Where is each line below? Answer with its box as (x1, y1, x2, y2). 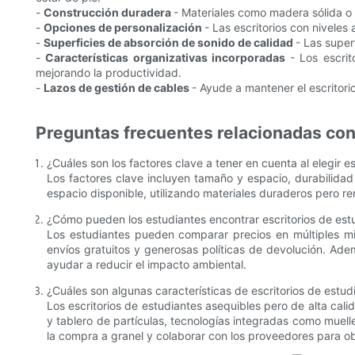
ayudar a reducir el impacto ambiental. (47, 258, 246, 272)
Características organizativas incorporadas (45, 51, 290, 65)
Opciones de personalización (44, 21, 204, 35)
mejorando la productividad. (36, 66, 181, 80)
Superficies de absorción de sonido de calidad (44, 36, 296, 50)
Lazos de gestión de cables (44, 81, 192, 95)
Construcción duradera (44, 6, 174, 20)
